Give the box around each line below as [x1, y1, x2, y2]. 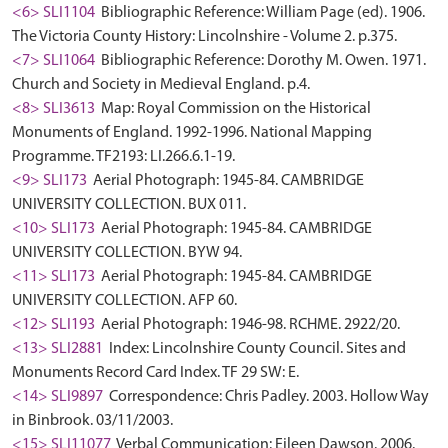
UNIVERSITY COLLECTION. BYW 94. [12, 245, 242, 261]
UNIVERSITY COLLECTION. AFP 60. [12, 293, 237, 309]
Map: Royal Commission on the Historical [98, 101, 371, 117]
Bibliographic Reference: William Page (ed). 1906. [98, 5, 425, 21]
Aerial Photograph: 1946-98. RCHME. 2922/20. [98, 317, 400, 333]
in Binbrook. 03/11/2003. [12, 413, 173, 429]
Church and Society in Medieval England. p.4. [12, 77, 310, 93]
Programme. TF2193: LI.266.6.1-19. [12, 149, 235, 165]
